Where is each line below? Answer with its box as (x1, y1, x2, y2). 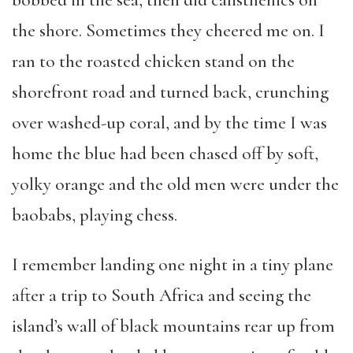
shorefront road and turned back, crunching (12, 81, 329, 103)
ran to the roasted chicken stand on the (12, 50, 295, 72)
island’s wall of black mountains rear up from (12, 315, 335, 337)
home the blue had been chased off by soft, (12, 143, 318, 165)
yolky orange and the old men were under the (12, 173, 339, 195)
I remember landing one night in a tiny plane (12, 254, 333, 276)
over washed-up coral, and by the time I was (12, 112, 327, 134)
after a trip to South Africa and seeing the (12, 284, 311, 307)
